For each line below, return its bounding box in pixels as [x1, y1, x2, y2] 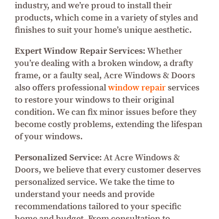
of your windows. [15, 131, 83, 142]
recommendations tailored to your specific [15, 200, 181, 212]
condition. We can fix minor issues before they [15, 106, 197, 118]
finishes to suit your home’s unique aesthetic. [15, 24, 192, 36]
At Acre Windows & [102, 152, 180, 163]
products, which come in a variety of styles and [15, 12, 198, 23]
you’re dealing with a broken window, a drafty [15, 57, 193, 69]
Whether [145, 45, 182, 57]
